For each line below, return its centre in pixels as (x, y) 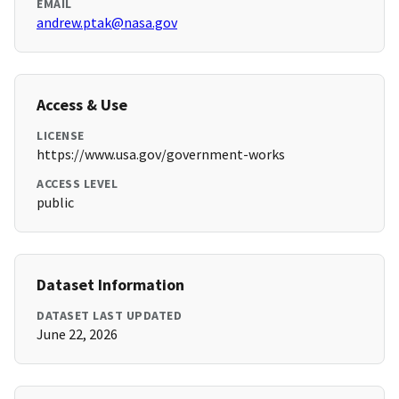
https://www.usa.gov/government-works (161, 155)
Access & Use (82, 105)
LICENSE (61, 136)
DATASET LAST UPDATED (109, 316)
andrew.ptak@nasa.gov (107, 23)
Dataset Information (110, 285)
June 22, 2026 (77, 334)
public (55, 203)
